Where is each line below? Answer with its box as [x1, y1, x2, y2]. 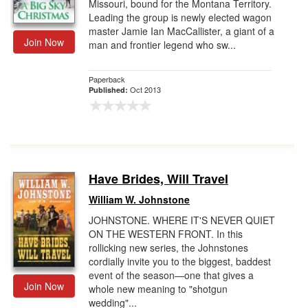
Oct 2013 [130, 84, 161, 95]
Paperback [89, 74, 125, 85]
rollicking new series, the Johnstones [89, 241, 248, 254]
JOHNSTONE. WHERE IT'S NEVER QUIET [89, 213, 275, 227]
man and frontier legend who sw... [89, 38, 236, 52]
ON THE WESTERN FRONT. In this [89, 227, 243, 241]
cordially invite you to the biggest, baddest [89, 254, 271, 268]
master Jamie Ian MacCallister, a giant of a [89, 24, 274, 38]
